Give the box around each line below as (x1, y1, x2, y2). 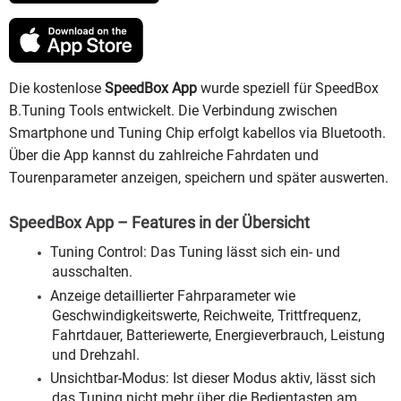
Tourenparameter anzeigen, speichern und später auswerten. (9, 168, 388, 186)
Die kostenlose (9, 79, 105, 97)
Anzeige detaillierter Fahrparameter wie (50, 286, 295, 304)
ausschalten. (52, 262, 132, 280)
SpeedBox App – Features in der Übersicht (9, 212, 310, 232)
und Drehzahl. (52, 346, 140, 363)
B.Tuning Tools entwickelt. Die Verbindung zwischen (9, 101, 337, 119)
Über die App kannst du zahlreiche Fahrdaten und (9, 146, 319, 164)
